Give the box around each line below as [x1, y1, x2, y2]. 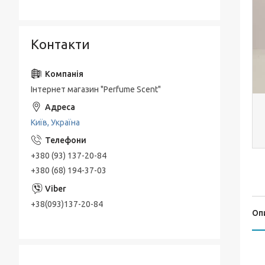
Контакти [31, 37, 90, 51]
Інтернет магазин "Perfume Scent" [31, 85, 161, 94]
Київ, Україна [31, 118, 80, 127]
